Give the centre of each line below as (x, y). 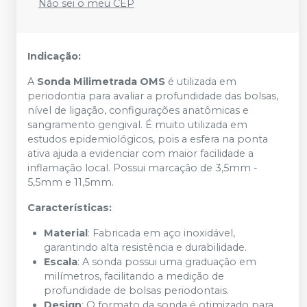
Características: (70, 208)
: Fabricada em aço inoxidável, (161, 233)
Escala (61, 262)
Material (66, 233)
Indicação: (54, 56)
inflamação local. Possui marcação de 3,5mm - (143, 168)
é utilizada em (201, 82)
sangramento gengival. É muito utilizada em (137, 125)
